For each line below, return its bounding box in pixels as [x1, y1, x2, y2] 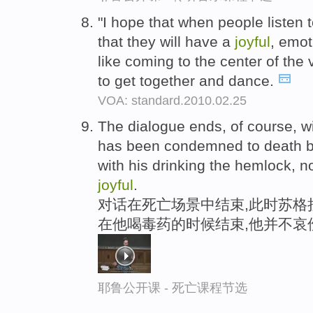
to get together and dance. [98, 72, 278, 89]
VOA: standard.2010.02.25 [98, 93, 247, 108]
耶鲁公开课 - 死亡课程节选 [98, 281, 247, 296]
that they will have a [98, 33, 235, 50]
